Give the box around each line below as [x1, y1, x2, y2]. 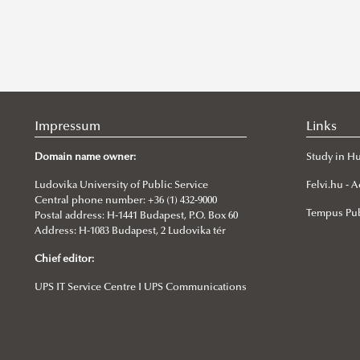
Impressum [35, 121, 101, 134]
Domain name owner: [35, 153, 137, 163]
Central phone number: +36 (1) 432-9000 [35, 196, 218, 207]
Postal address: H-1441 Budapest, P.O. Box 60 [35, 211, 239, 222]
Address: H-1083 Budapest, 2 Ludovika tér [35, 227, 227, 237]
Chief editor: [35, 255, 95, 265]
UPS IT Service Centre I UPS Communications [35, 283, 247, 293]
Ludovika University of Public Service [35, 181, 209, 191]
